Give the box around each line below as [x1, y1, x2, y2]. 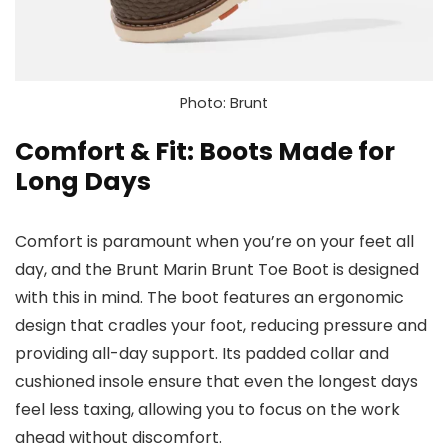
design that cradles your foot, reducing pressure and [15, 314, 427, 338]
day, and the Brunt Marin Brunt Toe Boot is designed [15, 258, 419, 282]
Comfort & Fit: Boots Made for [15, 134, 395, 170]
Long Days [15, 164, 151, 200]
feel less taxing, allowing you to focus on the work [15, 398, 400, 422]
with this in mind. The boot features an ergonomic [15, 286, 404, 310]
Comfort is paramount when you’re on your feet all [15, 230, 414, 254]
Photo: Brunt [180, 93, 268, 114]
